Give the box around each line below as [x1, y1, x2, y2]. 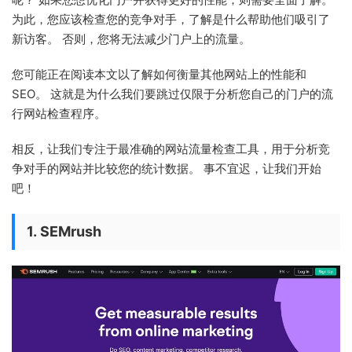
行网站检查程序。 [12, 105, 106, 121]
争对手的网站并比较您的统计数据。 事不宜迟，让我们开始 [12, 160, 321, 176]
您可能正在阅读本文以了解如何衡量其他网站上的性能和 [12, 66, 306, 82]
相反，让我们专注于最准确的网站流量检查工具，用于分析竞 [12, 141, 330, 156]
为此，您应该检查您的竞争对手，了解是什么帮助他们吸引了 [12, 11, 330, 27]
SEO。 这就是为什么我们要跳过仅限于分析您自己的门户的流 [12, 86, 333, 101]
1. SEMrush [27, 222, 101, 240]
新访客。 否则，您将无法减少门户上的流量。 [12, 31, 251, 46]
